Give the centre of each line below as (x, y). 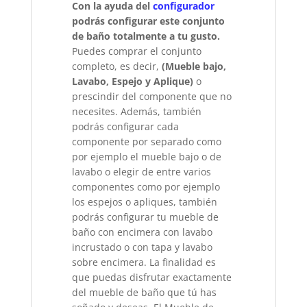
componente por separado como (147, 142)
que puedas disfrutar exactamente (152, 278)
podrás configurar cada (126, 127)
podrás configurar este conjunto (149, 21)
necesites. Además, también (137, 112)
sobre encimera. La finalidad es (144, 262)
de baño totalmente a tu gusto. (146, 36)
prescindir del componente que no (152, 97)
